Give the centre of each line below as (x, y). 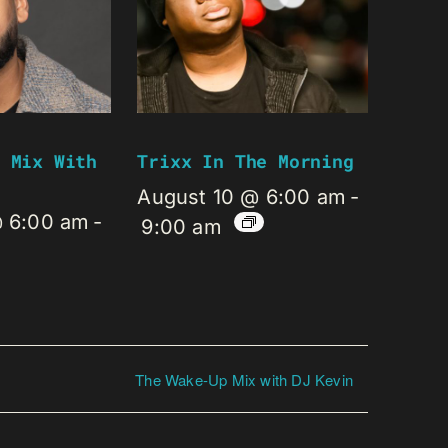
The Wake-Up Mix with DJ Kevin (244, 379)
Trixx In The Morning (245, 161)
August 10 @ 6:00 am (242, 197)
